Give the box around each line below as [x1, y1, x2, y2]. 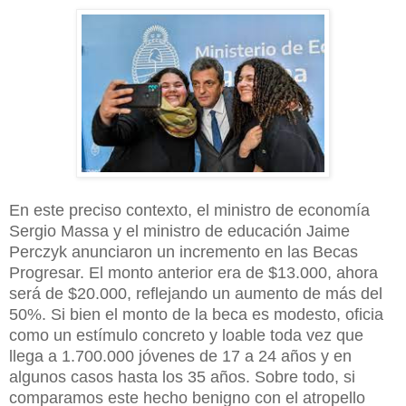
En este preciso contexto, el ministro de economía [9, 201, 370, 220]
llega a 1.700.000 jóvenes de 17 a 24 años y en [9, 347, 352, 366]
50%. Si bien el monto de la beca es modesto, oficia [9, 305, 383, 324]
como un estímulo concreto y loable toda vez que [9, 326, 363, 345]
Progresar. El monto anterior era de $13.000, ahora [9, 264, 378, 283]
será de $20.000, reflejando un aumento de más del [9, 285, 382, 304]
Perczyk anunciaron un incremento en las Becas [9, 243, 358, 262]
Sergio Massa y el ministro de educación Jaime [9, 222, 350, 241]
